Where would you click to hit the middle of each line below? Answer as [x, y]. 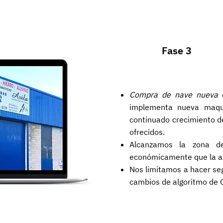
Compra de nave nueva [174, 95]
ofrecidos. [147, 132]
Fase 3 [177, 51]
